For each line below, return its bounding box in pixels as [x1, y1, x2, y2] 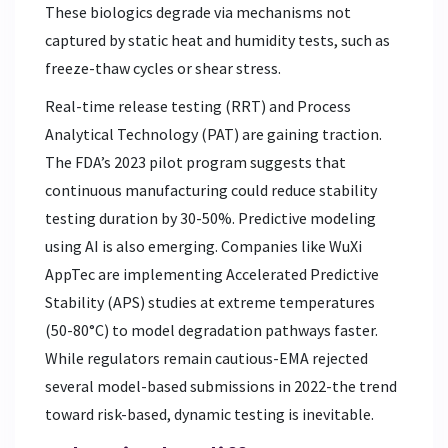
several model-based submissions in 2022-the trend [45, 375, 397, 396]
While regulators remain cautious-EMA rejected [45, 347, 368, 368]
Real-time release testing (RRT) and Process [45, 95, 351, 116]
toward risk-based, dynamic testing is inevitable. [45, 403, 374, 424]
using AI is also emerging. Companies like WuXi [45, 235, 362, 256]
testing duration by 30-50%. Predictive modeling [45, 207, 376, 228]
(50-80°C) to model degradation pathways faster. [45, 319, 378, 340]
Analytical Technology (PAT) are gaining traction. [45, 123, 382, 144]
